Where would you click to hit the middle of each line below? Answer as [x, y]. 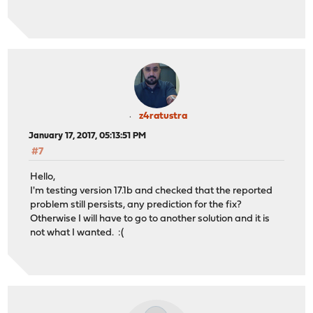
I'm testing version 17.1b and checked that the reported [152, 191]
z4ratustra [163, 116]
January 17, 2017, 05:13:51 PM [88, 136]
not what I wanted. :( [77, 233]
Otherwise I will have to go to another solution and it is [150, 219]
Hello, [43, 177]
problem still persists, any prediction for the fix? [136, 205]
